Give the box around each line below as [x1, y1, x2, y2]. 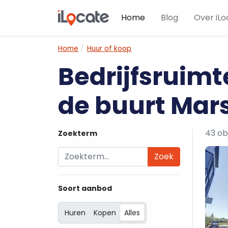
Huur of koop [87, 44, 131, 53]
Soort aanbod [58, 183, 112, 193]
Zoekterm [58, 128, 97, 138]
